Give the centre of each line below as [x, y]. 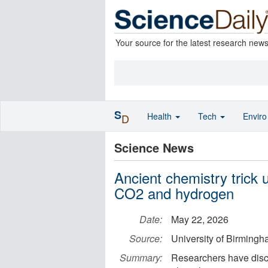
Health [161, 116]
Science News [154, 147]
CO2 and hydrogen [174, 193]
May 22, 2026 [200, 219]
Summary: [141, 258]
